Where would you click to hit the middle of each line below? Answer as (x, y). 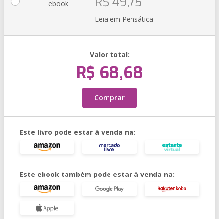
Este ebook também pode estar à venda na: (97, 174)
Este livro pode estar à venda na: (77, 132)
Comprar (109, 98)
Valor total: (109, 55)
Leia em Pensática (124, 19)
